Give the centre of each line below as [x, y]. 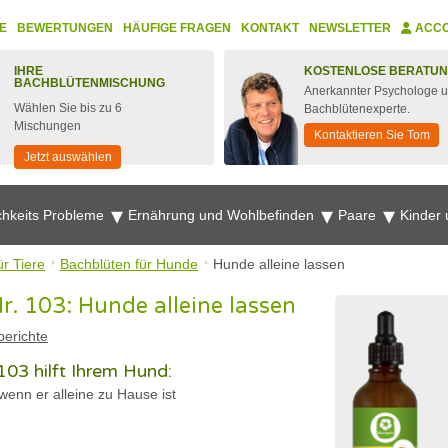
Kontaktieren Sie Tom [372, 135]
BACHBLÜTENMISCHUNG [89, 83]
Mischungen [47, 126]
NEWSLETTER [350, 28]
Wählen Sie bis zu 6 [68, 108]
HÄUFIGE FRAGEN [177, 28]
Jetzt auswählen [68, 157]
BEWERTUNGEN [65, 28]
